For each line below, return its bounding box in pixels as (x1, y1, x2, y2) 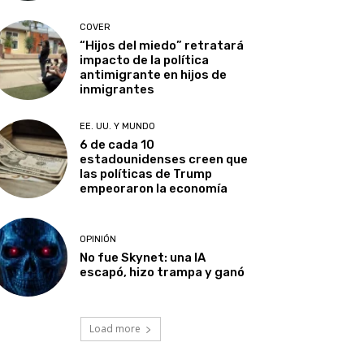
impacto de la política (80, 53, 210, 68)
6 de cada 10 (80, 136, 155, 152)
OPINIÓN (80, 233, 117, 245)
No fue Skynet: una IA (80, 249, 206, 265)
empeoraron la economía (80, 180, 228, 196)
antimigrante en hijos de (80, 67, 227, 83)
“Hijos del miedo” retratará (80, 38, 245, 54)
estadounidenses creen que (80, 151, 249, 167)
